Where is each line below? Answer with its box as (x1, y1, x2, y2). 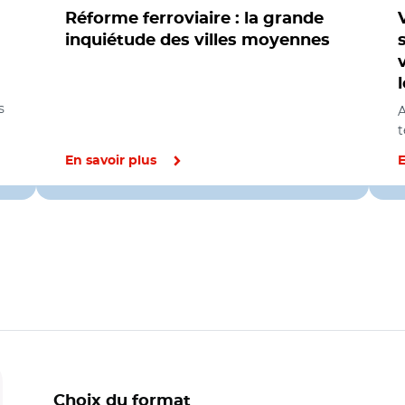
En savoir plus (65, 155, 156, 167)
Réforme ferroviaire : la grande (65, 11, 324, 27)
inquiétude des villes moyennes (65, 33, 330, 49)
